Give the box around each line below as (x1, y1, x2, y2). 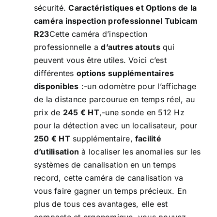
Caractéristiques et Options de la (68, 3, 197, 13)
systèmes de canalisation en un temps (34, 160, 176, 170)
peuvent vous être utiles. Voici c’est (34, 55, 167, 65)
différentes (34, 68, 77, 78)
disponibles (34, 81, 79, 91)
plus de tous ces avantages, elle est (34, 199, 168, 209)
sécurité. (34, 3, 69, 13)
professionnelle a (34, 42, 101, 52)
